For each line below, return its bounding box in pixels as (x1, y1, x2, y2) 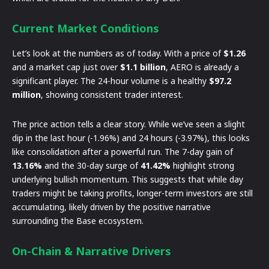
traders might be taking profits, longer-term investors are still (12, 187, 253, 199)
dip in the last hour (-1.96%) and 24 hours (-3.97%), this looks (12, 131, 250, 144)
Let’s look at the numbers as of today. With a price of (12, 47, 223, 59)
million (12, 88, 41, 100)
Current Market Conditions (12, 20, 159, 35)
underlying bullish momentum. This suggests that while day (12, 173, 243, 185)
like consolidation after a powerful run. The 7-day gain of (12, 145, 233, 157)
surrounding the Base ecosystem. (12, 214, 144, 226)
